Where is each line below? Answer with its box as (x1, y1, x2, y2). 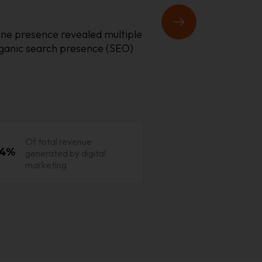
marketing (25, 158, 67, 171)
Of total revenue (25, 135, 92, 147)
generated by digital (25, 147, 106, 159)
